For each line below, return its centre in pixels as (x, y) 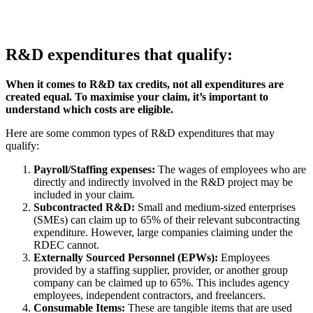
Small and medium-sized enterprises (215, 208)
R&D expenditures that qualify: (119, 55)
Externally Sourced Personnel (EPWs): (126, 258)
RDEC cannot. (66, 245)
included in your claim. (84, 195)
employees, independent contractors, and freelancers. (150, 296)
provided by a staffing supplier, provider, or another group (161, 270)
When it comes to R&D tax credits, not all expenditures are (145, 85)
